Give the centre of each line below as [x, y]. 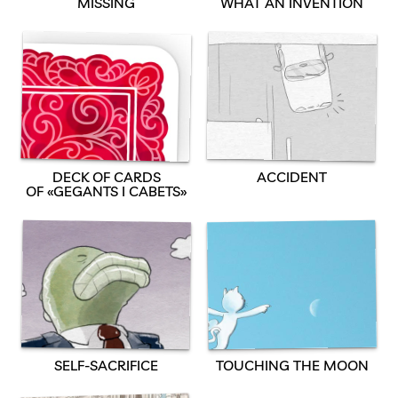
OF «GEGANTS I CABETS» [106, 191]
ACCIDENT [292, 176]
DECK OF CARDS [106, 176]
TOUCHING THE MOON [292, 365]
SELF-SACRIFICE [106, 365]
